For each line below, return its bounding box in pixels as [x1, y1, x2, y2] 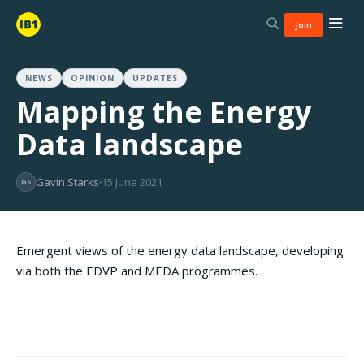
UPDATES [132, 72, 178, 84]
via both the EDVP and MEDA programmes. [16, 262, 258, 279]
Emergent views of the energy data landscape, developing [16, 242, 344, 258]
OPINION [71, 72, 115, 84]
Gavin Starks [36, 175, 99, 189]
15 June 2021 [102, 175, 162, 189]
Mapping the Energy [16, 92, 311, 132]
